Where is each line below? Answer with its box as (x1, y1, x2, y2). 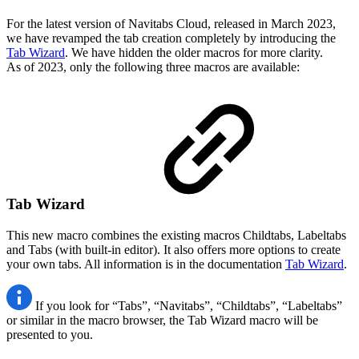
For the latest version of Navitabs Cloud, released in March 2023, (6, 16, 336, 30)
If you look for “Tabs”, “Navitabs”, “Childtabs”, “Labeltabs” (35, 298, 342, 313)
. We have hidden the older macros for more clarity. (65, 45, 323, 59)
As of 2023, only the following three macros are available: (6, 59, 300, 74)
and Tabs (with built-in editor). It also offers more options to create (6, 242, 341, 256)
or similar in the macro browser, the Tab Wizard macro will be (6, 313, 318, 327)
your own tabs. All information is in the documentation (6, 256, 285, 271)
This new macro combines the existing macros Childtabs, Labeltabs (6, 228, 346, 242)
